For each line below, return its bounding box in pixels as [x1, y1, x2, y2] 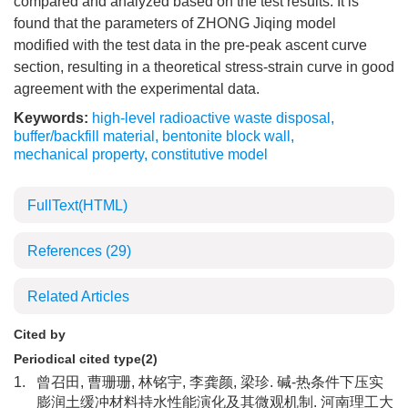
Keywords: [14, 110, 88, 126]
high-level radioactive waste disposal [92, 110, 331, 126]
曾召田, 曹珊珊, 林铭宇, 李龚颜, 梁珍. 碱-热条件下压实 [36, 374, 383, 390]
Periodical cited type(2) [14, 352, 158, 366]
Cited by [14, 327, 66, 342]
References [27, 243, 106, 259]
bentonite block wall [162, 128, 291, 144]
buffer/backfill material [14, 128, 155, 144]
